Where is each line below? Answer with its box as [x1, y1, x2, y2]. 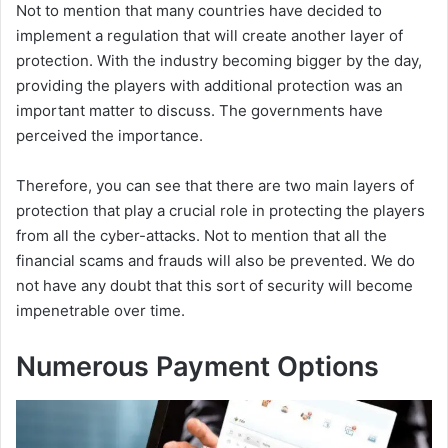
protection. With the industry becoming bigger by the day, [16, 51, 422, 71]
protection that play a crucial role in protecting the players [16, 201, 425, 221]
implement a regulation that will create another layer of [16, 26, 403, 46]
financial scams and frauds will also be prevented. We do [16, 251, 415, 271]
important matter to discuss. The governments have [16, 101, 383, 121]
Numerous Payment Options [16, 350, 379, 384]
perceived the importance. [16, 126, 203, 146]
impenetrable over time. [16, 301, 185, 321]
